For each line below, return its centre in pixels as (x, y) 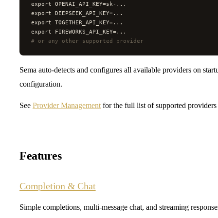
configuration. (41, 84)
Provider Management (67, 105)
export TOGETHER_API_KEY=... (77, 22)
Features (41, 155)
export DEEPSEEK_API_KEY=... (77, 13)
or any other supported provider (89, 41)
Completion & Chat (58, 186)
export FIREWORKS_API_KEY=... (79, 31)
